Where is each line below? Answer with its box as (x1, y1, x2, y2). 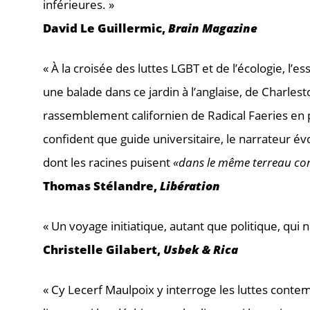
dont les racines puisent (43, 154, 173, 170)
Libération (160, 177, 220, 194)
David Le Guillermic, (43, 19, 168, 36)
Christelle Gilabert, (43, 241, 163, 257)
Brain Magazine (168, 19, 257, 36)
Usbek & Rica (163, 241, 238, 257)
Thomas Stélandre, (43, 177, 160, 194)
